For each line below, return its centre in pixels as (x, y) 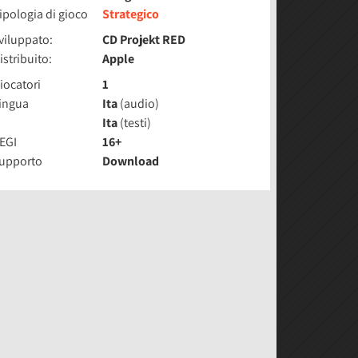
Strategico (131, 14)
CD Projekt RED (144, 40)
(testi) (135, 123)
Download (131, 161)
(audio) (139, 103)
